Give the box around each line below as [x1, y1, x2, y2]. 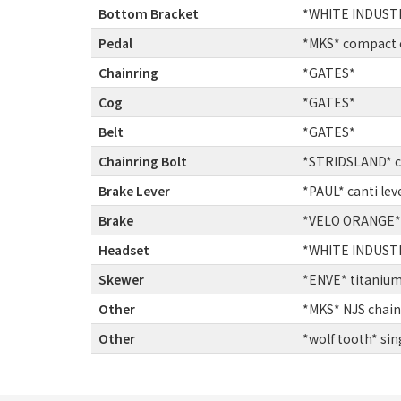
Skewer [98, 269, 144, 288]
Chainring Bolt [98, 151, 187, 170]
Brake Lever [98, 181, 170, 200]
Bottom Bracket [98, 4, 199, 22]
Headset [98, 240, 149, 259]
